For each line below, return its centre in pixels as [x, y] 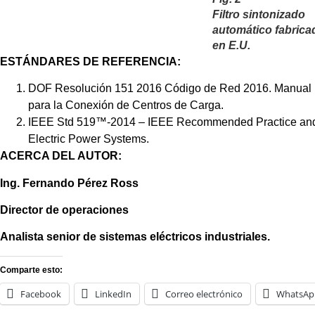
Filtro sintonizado [259, 14]
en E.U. [233, 45]
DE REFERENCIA [129, 61]
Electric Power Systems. [90, 139]
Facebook [41, 294]
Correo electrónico [204, 294]
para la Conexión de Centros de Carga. [127, 105]
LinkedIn [113, 294]
